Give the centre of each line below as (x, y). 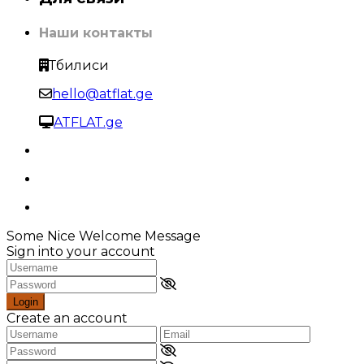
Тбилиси (79, 65)
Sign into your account (81, 251)
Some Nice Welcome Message (104, 236)
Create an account (67, 318)
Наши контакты (96, 32)
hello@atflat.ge (102, 93)
